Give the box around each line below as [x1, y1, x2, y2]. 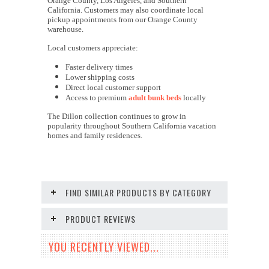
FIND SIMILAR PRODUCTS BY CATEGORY [65, 186, 211, 199]
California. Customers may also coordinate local [47, 5, 204, 15]
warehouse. [47, 25, 83, 34]
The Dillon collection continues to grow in [47, 112, 186, 121]
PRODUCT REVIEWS [65, 213, 136, 226]
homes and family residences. [47, 131, 142, 141]
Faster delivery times [65, 62, 133, 72]
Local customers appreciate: [47, 43, 138, 53]
